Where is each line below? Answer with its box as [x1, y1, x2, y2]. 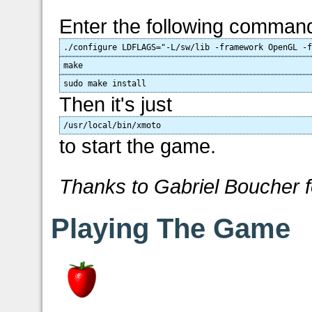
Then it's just [59, 92, 173, 116]
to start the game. [59, 134, 217, 157]
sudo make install [63, 78, 147, 88]
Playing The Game [51, 212, 291, 244]
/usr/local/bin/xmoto [63, 120, 162, 130]
